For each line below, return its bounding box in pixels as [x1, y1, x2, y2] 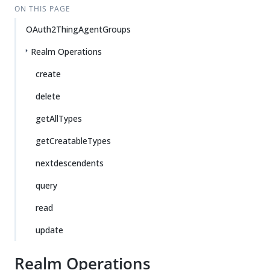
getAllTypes [36, 113, 82, 124]
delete [36, 90, 60, 102]
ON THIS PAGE [14, 4, 71, 14]
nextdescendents [36, 157, 104, 169]
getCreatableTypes [36, 135, 111, 146]
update [36, 224, 63, 236]
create [36, 68, 61, 80]
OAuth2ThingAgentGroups [26, 24, 131, 35]
